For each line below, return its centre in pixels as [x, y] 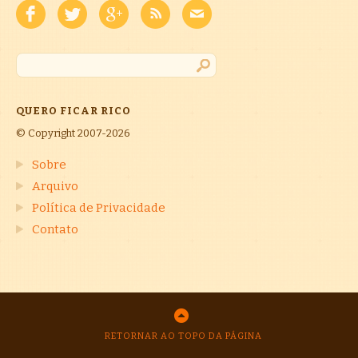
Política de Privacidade [99, 208]
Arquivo [55, 187]
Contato [55, 230]
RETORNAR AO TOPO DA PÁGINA [183, 336]
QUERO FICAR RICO [74, 111]
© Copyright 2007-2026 [73, 133]
